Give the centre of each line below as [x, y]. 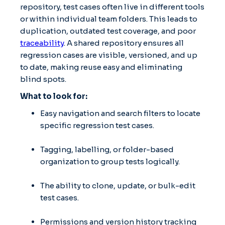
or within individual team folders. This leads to [109, 19]
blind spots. [43, 79]
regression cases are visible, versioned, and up [109, 55]
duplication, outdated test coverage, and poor [108, 31]
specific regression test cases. [97, 125]
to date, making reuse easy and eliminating [101, 67]
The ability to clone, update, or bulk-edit [118, 185]
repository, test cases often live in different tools [112, 7]
